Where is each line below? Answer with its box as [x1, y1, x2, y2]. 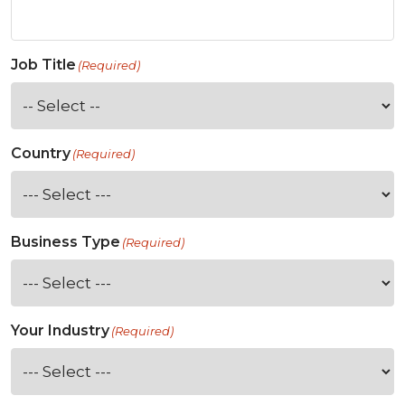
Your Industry [11, 322, 109, 340]
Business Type [11, 233, 120, 251]
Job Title [11, 56, 76, 74]
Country [11, 145, 71, 163]
